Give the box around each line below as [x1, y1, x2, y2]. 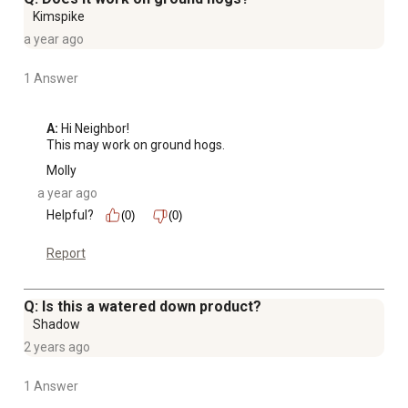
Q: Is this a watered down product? [24, 298, 261, 316]
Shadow [33, 317, 80, 332]
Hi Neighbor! [58, 121, 129, 137]
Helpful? [46, 208, 94, 223]
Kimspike [33, 9, 85, 25]
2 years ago [24, 340, 90, 355]
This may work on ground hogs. [46, 138, 225, 153]
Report [46, 246, 86, 261]
